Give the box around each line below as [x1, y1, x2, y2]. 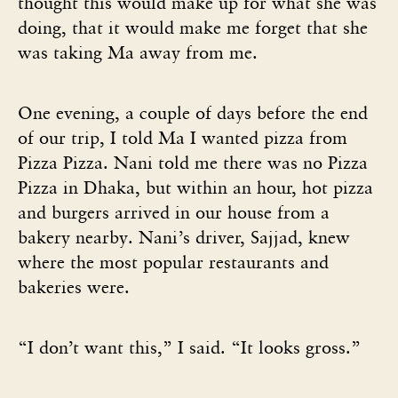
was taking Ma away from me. [18, 41, 263, 63]
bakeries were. [18, 275, 130, 298]
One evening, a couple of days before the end [18, 101, 368, 123]
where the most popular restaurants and [18, 251, 329, 273]
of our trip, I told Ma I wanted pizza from [18, 126, 347, 148]
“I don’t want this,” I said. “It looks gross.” [18, 336, 361, 358]
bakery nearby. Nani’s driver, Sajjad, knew [18, 226, 350, 248]
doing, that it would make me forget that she [18, 16, 368, 38]
